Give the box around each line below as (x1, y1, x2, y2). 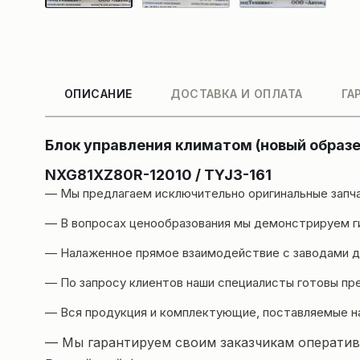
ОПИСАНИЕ (64, 87, 133, 101)
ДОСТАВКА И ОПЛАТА (170, 87, 303, 101)
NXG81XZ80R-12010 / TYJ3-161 (45, 166, 272, 184)
